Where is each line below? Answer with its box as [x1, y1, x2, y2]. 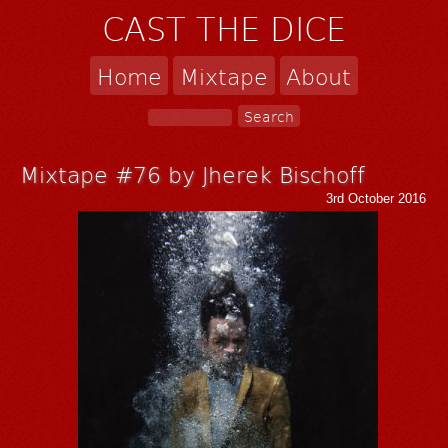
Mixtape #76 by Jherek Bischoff [20, 157, 366, 189]
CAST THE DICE [102, 6, 346, 51]
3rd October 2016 [326, 190, 427, 206]
